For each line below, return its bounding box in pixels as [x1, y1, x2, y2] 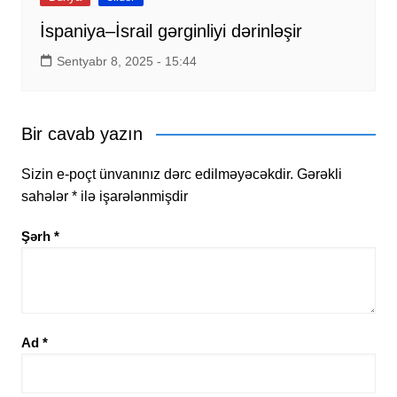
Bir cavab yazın [20, 123, 143, 144]
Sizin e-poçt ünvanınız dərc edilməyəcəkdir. [20, 166, 293, 182]
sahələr [20, 188, 72, 204]
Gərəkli [296, 166, 342, 182]
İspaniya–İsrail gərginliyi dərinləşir [39, 20, 302, 41]
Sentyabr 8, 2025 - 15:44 [56, 53, 197, 68]
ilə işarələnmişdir [76, 188, 188, 204]
